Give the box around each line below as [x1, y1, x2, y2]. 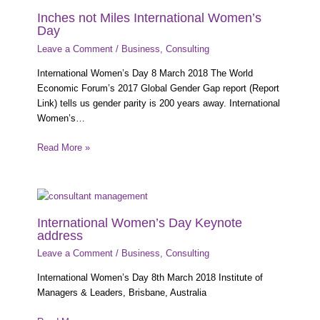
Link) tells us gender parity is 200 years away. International [36, 97, 280, 109]
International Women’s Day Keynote [36, 214, 242, 230]
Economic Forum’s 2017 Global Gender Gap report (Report [36, 82, 279, 94]
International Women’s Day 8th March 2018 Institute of [36, 271, 263, 283]
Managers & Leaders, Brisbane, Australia [36, 286, 206, 298]
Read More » [36, 141, 90, 153]
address [36, 227, 83, 243]
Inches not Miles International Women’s [36, 10, 261, 26]
